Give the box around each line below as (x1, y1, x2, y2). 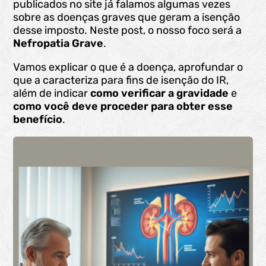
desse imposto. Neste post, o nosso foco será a (13, 24, 242, 37)
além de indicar (13, 87, 91, 100)
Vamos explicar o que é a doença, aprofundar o (13, 61, 243, 74)
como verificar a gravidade (90, 87, 229, 100)
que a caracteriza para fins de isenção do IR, (13, 74, 229, 87)
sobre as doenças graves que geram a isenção (13, 11, 240, 24)
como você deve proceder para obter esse (13, 100, 233, 113)
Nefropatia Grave (13, 37, 104, 50)
